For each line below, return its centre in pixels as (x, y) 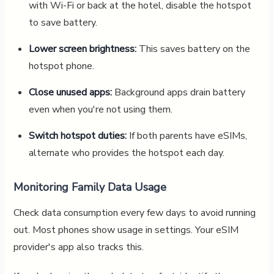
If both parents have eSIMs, (187, 135)
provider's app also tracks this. (78, 247)
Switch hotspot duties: (77, 135)
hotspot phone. (61, 66)
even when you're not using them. (100, 109)
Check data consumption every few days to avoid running (134, 213)
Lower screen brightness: (82, 49)
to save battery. (63, 22)
